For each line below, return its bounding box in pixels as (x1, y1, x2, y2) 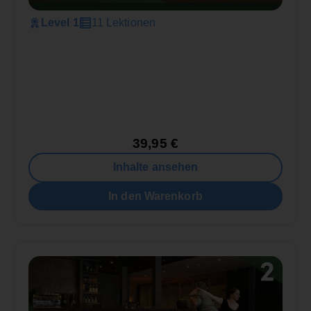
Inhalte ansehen (112, 161, 199, 174)
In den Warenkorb (108, 190, 203, 202)
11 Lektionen (91, 16, 155, 28)
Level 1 (41, 16, 79, 28)
